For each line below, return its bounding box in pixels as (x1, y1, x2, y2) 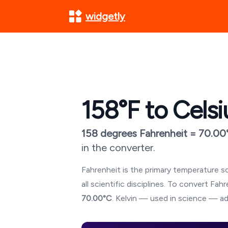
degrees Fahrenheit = (98, 127, 198, 139)
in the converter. (81, 141, 155, 154)
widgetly (85, 10, 125, 22)
